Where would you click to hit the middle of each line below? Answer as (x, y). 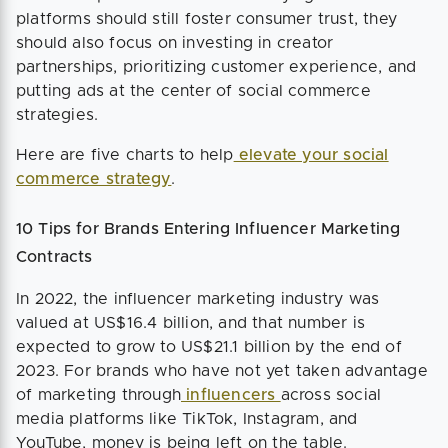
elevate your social (311, 155)
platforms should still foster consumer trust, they (207, 19)
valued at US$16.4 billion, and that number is (191, 323)
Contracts (54, 257)
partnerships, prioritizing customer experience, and (216, 67)
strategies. (57, 115)
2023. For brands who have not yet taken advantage (222, 371)
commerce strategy (94, 179)
